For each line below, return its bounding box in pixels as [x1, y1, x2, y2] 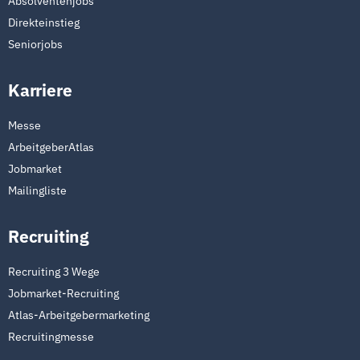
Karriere [8, 80, 72, 101]
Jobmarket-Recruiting [8, 286, 119, 301]
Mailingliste [8, 183, 67, 198]
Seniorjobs [8, 37, 63, 51]
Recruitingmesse [8, 329, 94, 344]
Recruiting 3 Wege [8, 264, 100, 279]
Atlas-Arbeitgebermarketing [8, 308, 149, 322]
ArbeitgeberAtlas [8, 140, 94, 154]
